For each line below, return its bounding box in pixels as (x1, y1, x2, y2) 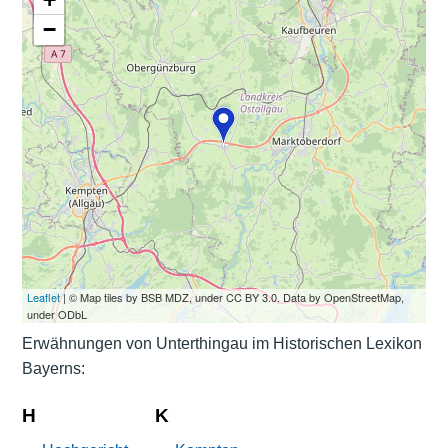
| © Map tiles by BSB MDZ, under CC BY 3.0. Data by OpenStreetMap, (59, 288, 404, 305)
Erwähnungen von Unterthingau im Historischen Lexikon (21, 334, 422, 352)
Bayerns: (21, 359, 85, 377)
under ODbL (26, 305, 87, 322)
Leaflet (26, 288, 60, 305)
